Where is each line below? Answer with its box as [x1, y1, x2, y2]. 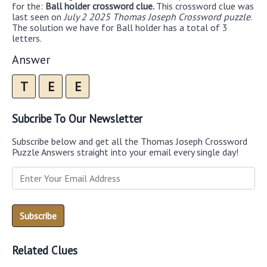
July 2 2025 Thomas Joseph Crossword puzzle [64, 10, 250, 23]
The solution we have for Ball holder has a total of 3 [12, 21, 228, 33]
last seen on [12, 10, 64, 23]
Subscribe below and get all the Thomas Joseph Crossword [12, 135, 247, 148]
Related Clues [12, 243, 77, 258]
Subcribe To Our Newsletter [12, 111, 142, 126]
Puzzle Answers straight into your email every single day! [12, 146, 238, 159]
